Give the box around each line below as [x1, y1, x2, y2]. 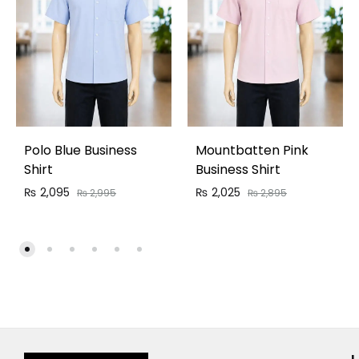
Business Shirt [196, 159, 280, 179]
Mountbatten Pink [196, 140, 309, 159]
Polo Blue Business [24, 140, 137, 159]
